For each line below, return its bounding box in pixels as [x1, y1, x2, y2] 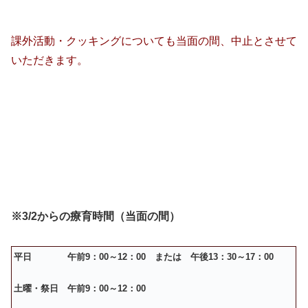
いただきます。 [11, 54, 88, 66]
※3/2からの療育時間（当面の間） [11, 210, 180, 222]
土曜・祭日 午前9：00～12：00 [14, 283, 146, 294]
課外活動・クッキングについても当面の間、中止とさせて [11, 34, 297, 47]
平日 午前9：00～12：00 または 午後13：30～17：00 [14, 251, 274, 262]
